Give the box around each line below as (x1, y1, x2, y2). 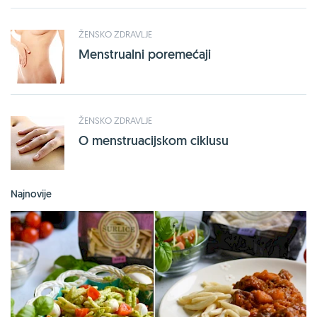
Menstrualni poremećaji (79, 45, 211, 62)
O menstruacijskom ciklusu (79, 132, 229, 149)
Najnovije (11, 187, 52, 200)
